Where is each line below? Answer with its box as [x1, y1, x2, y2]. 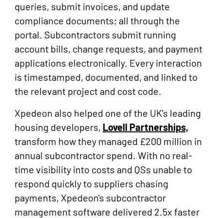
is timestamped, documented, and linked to [15, 71, 198, 83]
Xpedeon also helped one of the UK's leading [15, 107, 201, 119]
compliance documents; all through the [15, 15, 180, 27]
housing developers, [15, 121, 103, 133]
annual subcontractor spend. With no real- [15, 149, 192, 162]
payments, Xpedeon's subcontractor [15, 192, 166, 204]
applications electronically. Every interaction [15, 57, 202, 69]
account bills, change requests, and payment [15, 43, 202, 55]
